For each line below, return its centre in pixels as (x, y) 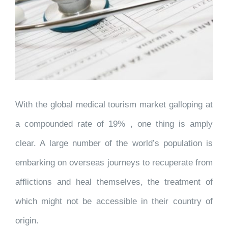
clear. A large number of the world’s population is (114, 143)
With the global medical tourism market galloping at (114, 105)
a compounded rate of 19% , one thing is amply (114, 124)
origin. (27, 221)
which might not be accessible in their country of (114, 201)
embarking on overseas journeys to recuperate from (114, 163)
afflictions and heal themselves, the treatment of (114, 182)
